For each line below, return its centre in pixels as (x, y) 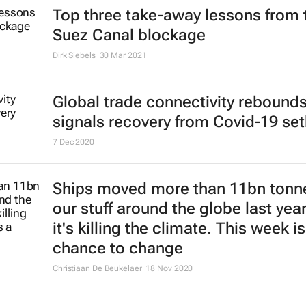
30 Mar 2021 (123, 56)
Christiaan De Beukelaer (97, 269)
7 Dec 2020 (73, 142)
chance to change (117, 249)
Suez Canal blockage (129, 36)
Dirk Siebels (74, 56)
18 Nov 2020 (169, 269)
